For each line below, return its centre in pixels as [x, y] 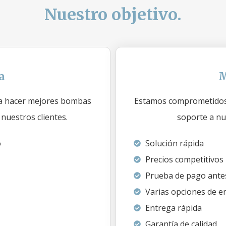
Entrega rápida [173, 208]
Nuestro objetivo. [113, 15]
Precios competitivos [184, 159]
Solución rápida [174, 143]
